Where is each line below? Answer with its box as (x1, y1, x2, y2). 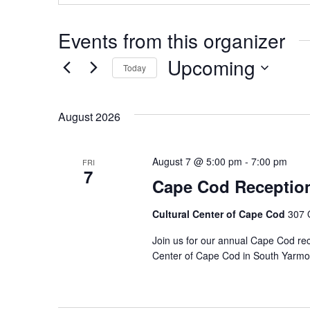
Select (167, 82, 199, 96)
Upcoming (167, 53, 255, 82)
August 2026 (58, 109, 120, 125)
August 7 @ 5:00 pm (152, 154, 242, 169)
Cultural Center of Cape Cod (152, 207, 288, 221)
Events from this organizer (58, 26, 285, 55)
